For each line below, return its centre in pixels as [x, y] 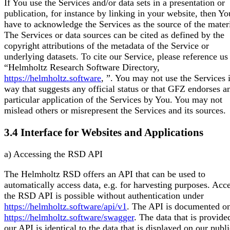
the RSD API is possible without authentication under [104, 195]
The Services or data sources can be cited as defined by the [114, 35]
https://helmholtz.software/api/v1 [65, 206]
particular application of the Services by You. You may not [113, 100]
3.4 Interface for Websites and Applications [104, 132]
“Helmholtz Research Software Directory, [82, 68]
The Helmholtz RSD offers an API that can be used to [105, 174]
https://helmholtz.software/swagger [69, 217]
